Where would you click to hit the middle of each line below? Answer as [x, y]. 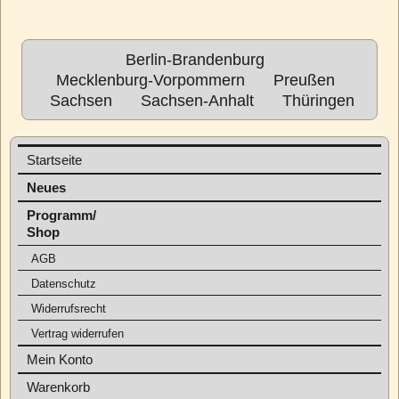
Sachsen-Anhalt [197, 101]
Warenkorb [58, 387]
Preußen [304, 80]
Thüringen [318, 101]
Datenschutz [64, 284]
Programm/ [61, 215]
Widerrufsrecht [69, 309]
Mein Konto [60, 359]
